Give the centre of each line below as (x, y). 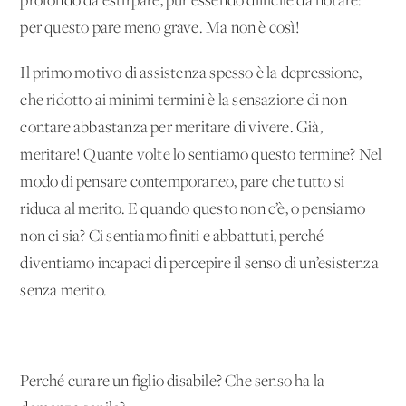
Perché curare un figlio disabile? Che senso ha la (173, 382)
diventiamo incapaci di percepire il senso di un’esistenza (199, 264)
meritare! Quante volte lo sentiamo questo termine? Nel (201, 155)
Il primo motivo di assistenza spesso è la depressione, (191, 73)
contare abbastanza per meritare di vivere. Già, (171, 128)
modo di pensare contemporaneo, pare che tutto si (183, 182)
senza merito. (64, 291)
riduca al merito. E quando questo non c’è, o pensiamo (193, 209)
